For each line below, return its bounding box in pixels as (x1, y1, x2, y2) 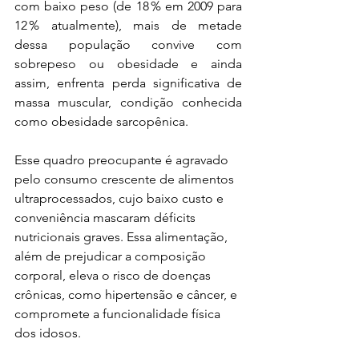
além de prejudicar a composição (14, 248, 209, 264)
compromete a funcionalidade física (14, 305, 224, 321)
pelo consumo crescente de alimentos (14, 171, 237, 187)
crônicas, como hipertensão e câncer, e (14, 286, 240, 302)
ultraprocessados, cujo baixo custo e (14, 190, 227, 206)
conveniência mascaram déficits (14, 209, 199, 225)
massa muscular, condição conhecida (14, 94, 242, 110)
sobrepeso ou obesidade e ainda (14, 55, 242, 71)
